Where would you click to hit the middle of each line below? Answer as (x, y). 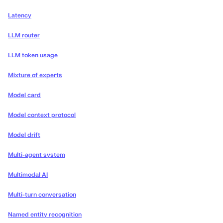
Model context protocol (42, 115)
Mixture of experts (35, 75)
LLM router (24, 36)
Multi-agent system (37, 155)
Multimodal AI (28, 175)
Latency (20, 16)
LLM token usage (33, 56)
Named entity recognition (45, 215)
